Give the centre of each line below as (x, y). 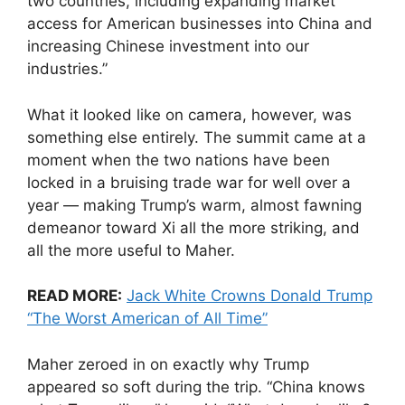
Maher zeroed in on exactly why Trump (168, 364)
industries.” (67, 69)
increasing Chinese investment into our (168, 47)
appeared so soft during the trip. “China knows (196, 386)
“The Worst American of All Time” (147, 319)
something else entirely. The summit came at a (197, 137)
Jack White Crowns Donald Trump (250, 296)
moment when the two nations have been (179, 160)
